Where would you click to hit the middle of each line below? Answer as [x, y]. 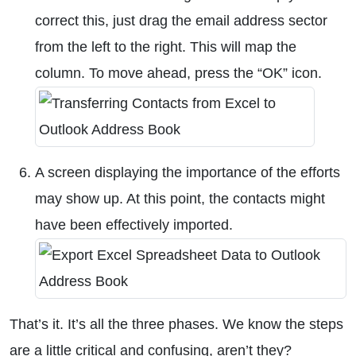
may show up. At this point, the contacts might [180, 199]
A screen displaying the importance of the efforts [188, 172]
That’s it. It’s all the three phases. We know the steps [176, 324]
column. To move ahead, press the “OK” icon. [178, 73]
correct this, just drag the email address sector [181, 21]
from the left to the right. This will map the [166, 47]
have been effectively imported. [134, 225]
